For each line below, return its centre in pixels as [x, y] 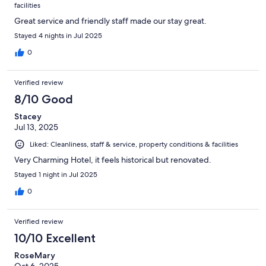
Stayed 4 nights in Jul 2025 [58, 35]
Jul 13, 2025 [36, 127]
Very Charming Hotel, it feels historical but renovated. [113, 159]
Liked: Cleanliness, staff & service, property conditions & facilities [134, 144]
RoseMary [35, 255]
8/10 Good [44, 99]
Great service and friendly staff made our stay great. [110, 20]
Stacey [28, 116]
